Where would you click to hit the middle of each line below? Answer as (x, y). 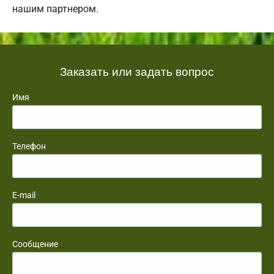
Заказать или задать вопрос (137, 70)
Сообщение (35, 244)
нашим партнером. (55, 9)
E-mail (24, 195)
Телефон (29, 146)
